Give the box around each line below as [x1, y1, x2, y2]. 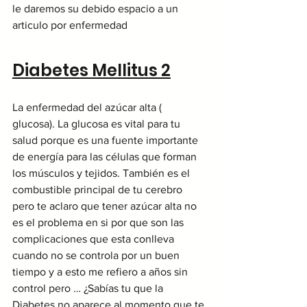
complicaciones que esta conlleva [12, 233, 177, 245]
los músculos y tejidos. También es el [12, 167, 193, 180]
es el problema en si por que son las [12, 217, 186, 229]
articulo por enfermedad [12, 19, 127, 32]
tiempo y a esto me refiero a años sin [12, 266, 191, 278]
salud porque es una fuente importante [12, 134, 201, 147]
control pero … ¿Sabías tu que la [12, 282, 166, 295]
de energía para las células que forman [12, 151, 199, 163]
